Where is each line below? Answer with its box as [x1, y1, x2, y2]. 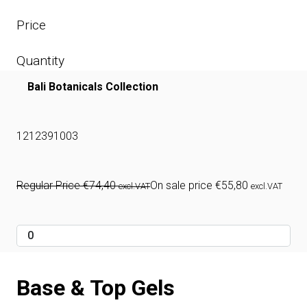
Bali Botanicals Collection [27, 80, 158, 94]
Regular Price [16, 179, 83, 193]
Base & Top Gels [16, 275, 175, 302]
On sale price [150, 179, 215, 193]
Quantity [16, 53, 64, 69]
